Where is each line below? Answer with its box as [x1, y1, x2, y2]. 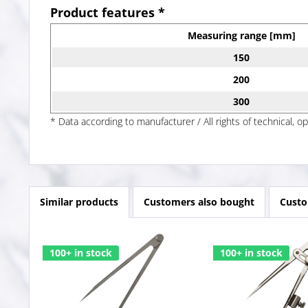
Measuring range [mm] [187, 29, 296, 43]
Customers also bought [144, 195, 254, 209]
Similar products [40, 195, 118, 209]
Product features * [50, 4, 165, 21]
